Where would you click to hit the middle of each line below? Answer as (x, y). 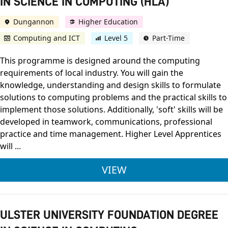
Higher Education (108, 22)
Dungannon (34, 22)
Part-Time (168, 38)
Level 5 (116, 38)
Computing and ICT (47, 38)
